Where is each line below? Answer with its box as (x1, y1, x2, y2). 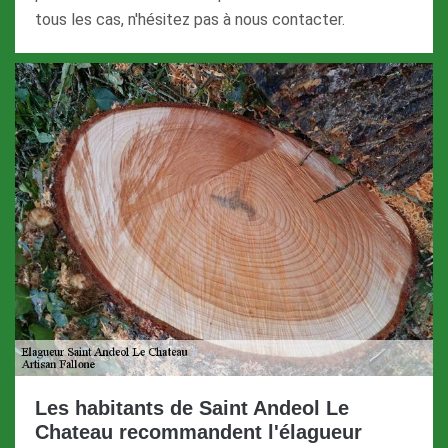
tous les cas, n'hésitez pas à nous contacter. (35, 9, 345, 29)
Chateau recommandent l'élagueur (35, 421, 362, 444)
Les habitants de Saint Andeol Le (35, 397, 349, 420)
